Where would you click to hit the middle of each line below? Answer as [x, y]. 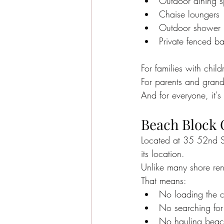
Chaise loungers [189, 14]
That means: [164, 180]
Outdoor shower [190, 27]
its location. [163, 153]
